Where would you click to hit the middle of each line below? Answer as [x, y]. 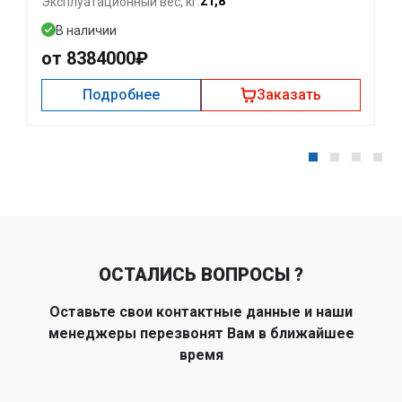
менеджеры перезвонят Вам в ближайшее [201, 334]
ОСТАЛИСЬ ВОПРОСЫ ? [201, 275]
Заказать [289, 95]
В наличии [86, 31]
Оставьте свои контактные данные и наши [201, 312]
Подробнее [121, 95]
